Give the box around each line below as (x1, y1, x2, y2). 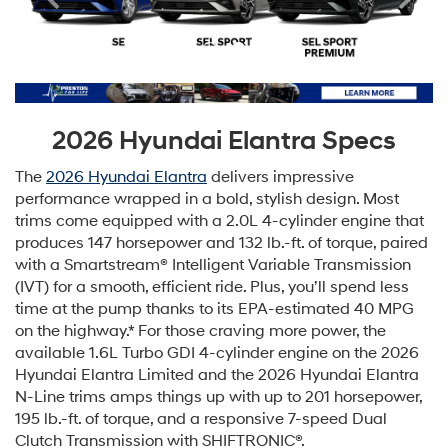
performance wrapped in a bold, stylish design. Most (15, 189, 399, 210)
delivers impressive (207, 167, 354, 188)
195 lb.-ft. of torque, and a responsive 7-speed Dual (15, 409, 387, 430)
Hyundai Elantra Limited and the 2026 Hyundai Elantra (15, 365, 419, 386)
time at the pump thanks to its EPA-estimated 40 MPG (15, 299, 414, 320)
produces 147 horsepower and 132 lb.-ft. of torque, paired (15, 233, 428, 254)
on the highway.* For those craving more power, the (15, 321, 386, 342)
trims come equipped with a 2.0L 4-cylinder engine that (15, 211, 424, 232)
